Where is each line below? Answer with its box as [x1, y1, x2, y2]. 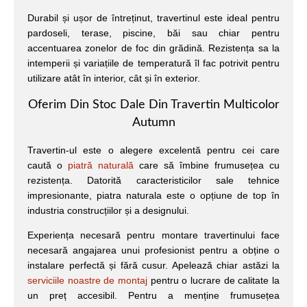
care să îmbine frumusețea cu [134, 159, 280, 171]
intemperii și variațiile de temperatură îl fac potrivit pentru [27, 58, 280, 69]
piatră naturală [68, 159, 134, 171]
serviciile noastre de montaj [27, 275, 147, 286]
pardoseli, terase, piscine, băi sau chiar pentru [27, 27, 280, 39]
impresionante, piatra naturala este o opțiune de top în [27, 189, 280, 201]
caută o [27, 159, 68, 171]
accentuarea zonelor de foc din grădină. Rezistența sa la [27, 42, 280, 54]
